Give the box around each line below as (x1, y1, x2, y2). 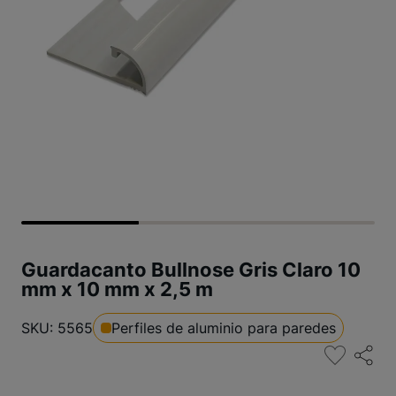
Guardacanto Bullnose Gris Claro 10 (21, 258, 361, 281)
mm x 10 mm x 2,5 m (21, 278, 213, 301)
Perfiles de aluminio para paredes (111, 319, 336, 337)
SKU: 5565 (21, 319, 93, 337)
